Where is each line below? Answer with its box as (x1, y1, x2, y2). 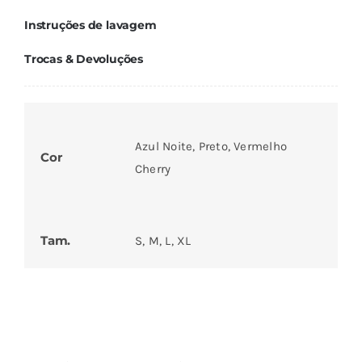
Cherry (134, 162, 171, 177)
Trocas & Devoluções (23, 52, 143, 67)
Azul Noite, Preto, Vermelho (134, 139, 288, 154)
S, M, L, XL (134, 234, 192, 249)
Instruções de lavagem (23, 18, 157, 33)
